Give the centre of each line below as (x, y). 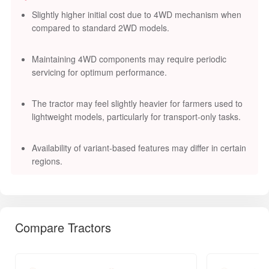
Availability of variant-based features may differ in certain (139, 148)
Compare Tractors (63, 228)
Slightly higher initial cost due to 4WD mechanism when (137, 15)
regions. (47, 161)
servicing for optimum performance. (99, 72)
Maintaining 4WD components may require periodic (129, 59)
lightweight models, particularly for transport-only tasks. (136, 117)
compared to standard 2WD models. (101, 28)
